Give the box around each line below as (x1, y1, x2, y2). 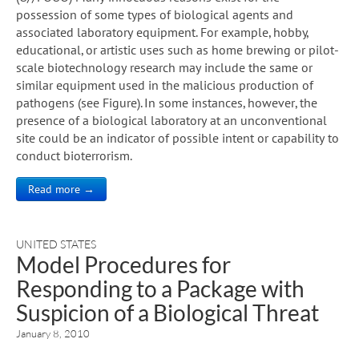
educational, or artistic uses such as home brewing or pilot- (16, 41, 339, 58)
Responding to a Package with (16, 274, 305, 302)
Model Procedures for (16, 250, 231, 278)
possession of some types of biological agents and (16, 6, 293, 22)
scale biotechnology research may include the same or (16, 58, 313, 75)
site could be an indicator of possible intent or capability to (16, 129, 339, 146)
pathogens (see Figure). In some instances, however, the (16, 94, 317, 111)
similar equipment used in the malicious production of (16, 76, 313, 93)
